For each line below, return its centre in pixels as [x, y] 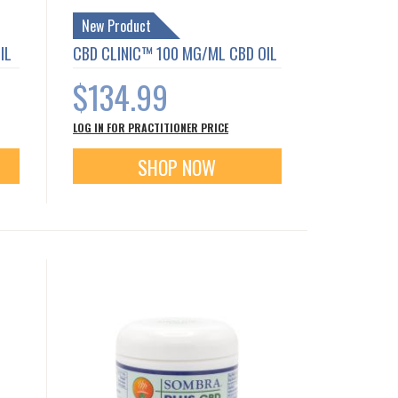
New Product [117, 25]
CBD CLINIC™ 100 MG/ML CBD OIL [175, 53]
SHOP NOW [177, 167]
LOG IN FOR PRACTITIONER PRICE [151, 127]
